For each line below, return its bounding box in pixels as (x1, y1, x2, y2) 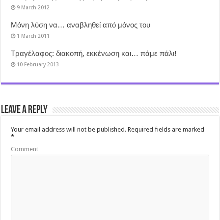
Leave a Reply (1, 105, 48, 116)
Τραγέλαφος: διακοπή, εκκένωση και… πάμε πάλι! (11, 49, 177, 58)
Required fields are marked (126, 126, 205, 133)
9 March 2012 (17, 4, 50, 11)
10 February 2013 (17, 61, 59, 68)
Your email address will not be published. (11, 126, 127, 133)
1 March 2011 (17, 33, 50, 39)
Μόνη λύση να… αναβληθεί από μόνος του (11, 21, 151, 29)
